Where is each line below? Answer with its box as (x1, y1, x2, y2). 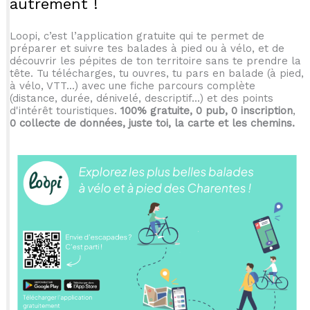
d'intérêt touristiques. (9, 104, 120, 117)
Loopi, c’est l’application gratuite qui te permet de (9, 29, 264, 42)
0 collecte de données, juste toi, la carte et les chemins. (9, 116, 295, 129)
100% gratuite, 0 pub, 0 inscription (120, 104, 293, 117)
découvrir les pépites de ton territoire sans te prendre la (9, 54, 301, 67)
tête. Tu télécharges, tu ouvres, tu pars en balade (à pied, (9, 66, 304, 80)
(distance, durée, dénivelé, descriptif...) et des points (9, 91, 273, 104)
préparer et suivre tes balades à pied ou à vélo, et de (9, 42, 284, 55)
